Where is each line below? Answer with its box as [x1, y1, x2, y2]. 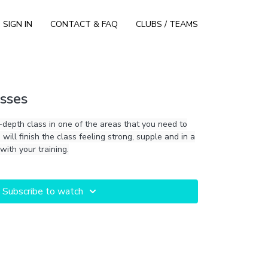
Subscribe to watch [2, 184, 83, 198]
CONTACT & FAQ [50, 18, 118, 30]
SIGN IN [3, 18, 32, 30]
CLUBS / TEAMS [136, 18, 198, 30]
